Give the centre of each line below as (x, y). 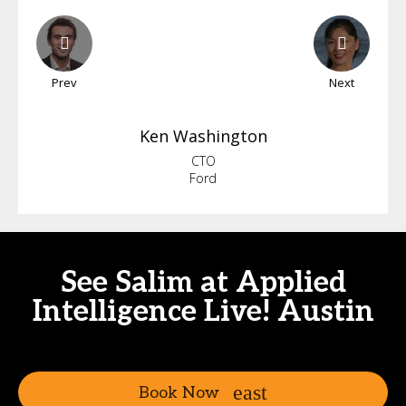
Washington (220, 136)
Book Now (179, 392)
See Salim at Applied (203, 283)
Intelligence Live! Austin (203, 312)
